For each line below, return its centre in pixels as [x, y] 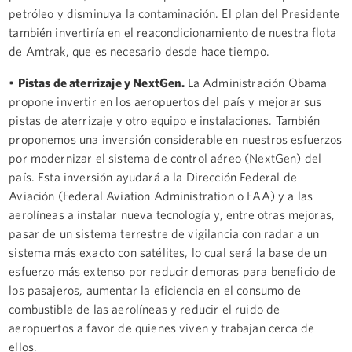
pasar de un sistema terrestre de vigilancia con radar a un [164, 233]
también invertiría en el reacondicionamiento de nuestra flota [172, 32]
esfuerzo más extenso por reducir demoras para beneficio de [172, 271]
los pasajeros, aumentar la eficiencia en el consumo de [155, 290]
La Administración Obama [257, 82]
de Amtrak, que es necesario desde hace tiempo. [139, 51]
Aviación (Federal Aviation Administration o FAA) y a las [161, 195]
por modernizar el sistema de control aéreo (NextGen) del [165, 158]
